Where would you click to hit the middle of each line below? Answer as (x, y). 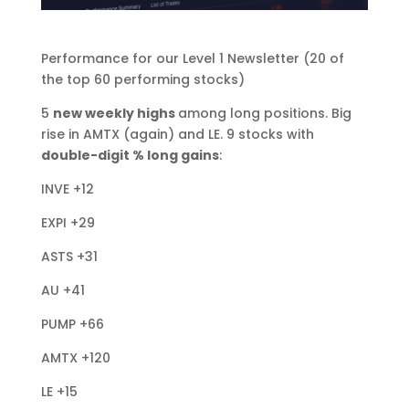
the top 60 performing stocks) (142, 79)
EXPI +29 (68, 222)
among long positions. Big (264, 113)
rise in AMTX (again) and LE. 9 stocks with (177, 134)
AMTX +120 (75, 357)
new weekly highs (115, 113)
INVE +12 (67, 189)
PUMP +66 (72, 324)
